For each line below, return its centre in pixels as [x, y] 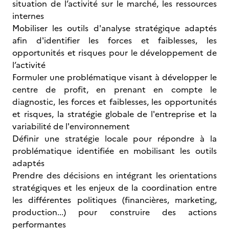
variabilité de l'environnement [71, 126]
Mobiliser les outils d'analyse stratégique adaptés [114, 28]
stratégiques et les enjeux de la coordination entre [114, 188]
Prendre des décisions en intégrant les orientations [114, 175]
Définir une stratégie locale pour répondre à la [114, 139]
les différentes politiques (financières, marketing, [114, 200]
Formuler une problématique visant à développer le [114, 77]
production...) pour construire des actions [114, 212]
